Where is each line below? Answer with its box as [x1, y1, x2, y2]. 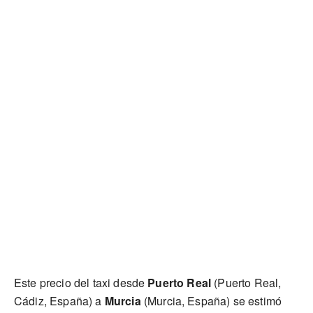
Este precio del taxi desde [14, 275, 148, 291]
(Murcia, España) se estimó [140, 293, 282, 309]
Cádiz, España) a [14, 293, 105, 309]
